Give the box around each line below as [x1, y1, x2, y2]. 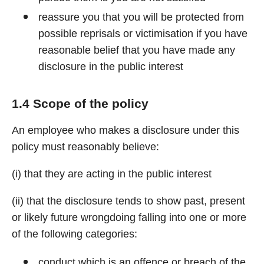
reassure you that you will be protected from [38, 11, 244, 23]
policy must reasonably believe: [12, 141, 159, 153]
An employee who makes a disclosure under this [12, 124, 239, 136]
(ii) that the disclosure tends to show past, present [12, 195, 245, 207]
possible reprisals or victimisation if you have [38, 28, 247, 39]
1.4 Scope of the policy [12, 97, 148, 110]
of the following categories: [12, 228, 137, 240]
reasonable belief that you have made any [38, 44, 235, 56]
